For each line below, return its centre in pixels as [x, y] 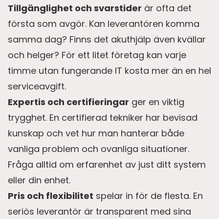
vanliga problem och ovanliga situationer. [99, 149]
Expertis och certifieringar [68, 102]
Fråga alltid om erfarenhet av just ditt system [107, 165]
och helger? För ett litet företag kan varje [97, 55]
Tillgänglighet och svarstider [75, 8]
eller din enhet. [39, 180]
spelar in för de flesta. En [148, 196]
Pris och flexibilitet [51, 196]
